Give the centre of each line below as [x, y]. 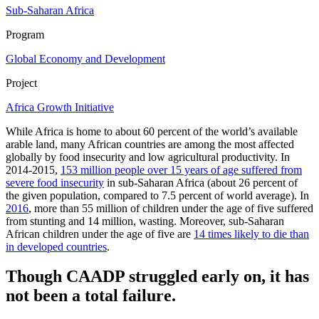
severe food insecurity [55, 182]
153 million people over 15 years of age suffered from [181, 169]
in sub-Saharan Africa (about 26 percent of [201, 182]
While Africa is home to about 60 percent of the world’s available [152, 131]
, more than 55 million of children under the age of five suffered [171, 208]
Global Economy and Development [85, 58]
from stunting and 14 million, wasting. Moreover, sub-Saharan [145, 221]
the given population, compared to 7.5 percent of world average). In [157, 195]
